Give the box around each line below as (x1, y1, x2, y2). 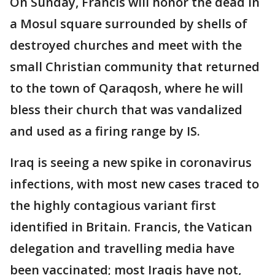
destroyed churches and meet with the (10, 36, 242, 53)
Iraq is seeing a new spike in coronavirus (10, 153, 252, 171)
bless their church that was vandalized (10, 101, 242, 118)
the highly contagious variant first (10, 196, 216, 214)
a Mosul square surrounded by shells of (10, 15, 247, 32)
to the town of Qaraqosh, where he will (10, 79, 243, 96)
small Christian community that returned (10, 58, 260, 75)
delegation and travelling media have (10, 239, 234, 257)
